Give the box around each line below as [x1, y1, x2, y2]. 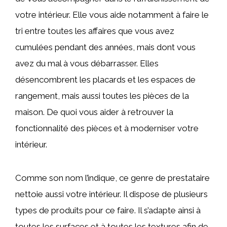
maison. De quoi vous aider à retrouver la [15, 107, 173, 118]
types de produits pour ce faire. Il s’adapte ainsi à [15, 205, 201, 216]
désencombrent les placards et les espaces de [15, 74, 196, 85]
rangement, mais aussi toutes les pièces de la [15, 91, 189, 101]
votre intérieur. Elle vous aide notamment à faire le [15, 10, 209, 20]
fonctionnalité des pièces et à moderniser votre [15, 123, 199, 134]
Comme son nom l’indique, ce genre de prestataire [15, 173, 210, 183]
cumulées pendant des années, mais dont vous [15, 42, 196, 53]
